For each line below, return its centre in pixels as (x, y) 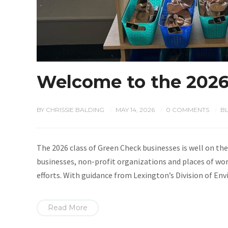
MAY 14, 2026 (135, 110)
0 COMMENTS (188, 110)
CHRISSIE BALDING (75, 110)
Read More (68, 208)
